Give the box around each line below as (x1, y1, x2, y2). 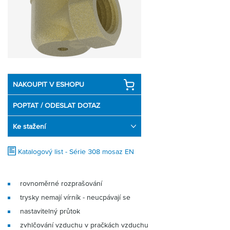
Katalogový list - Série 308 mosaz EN (18, 147, 134, 156)
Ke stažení (13, 122, 46, 130)
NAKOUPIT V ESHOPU (13, 80, 84, 88)
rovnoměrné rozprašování (20, 179, 102, 187)
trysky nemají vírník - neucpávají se (20, 193, 130, 201)
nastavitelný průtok (20, 207, 80, 215)
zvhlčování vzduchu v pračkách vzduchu (20, 221, 148, 229)
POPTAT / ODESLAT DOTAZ (13, 101, 100, 109)
